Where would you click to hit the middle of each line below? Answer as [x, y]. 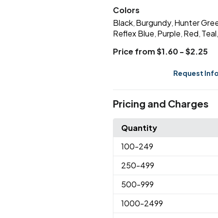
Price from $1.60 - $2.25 [160, 52]
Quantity [139, 128]
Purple [169, 34]
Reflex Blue [133, 34]
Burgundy [153, 23]
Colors [126, 10]
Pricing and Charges [161, 104]
